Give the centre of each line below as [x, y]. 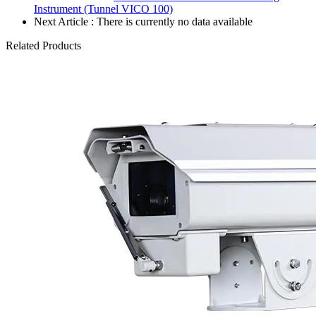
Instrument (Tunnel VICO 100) [103, 8]
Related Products [43, 45]
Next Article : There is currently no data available [143, 21]
